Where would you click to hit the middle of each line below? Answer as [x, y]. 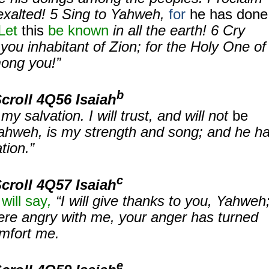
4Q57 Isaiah [77, 185]
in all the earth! [162, 30]
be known [78, 30]
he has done [227, 14]
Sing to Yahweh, [115, 14]
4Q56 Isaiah [77, 99]
